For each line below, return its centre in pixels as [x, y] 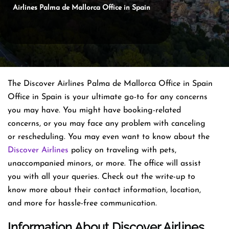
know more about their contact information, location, [104, 190]
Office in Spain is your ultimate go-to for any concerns [108, 97]
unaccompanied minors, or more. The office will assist [104, 163]
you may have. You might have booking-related [94, 110]
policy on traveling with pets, [122, 150]
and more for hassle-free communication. [82, 203]
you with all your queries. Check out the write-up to [101, 177]
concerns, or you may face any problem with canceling [107, 123]
